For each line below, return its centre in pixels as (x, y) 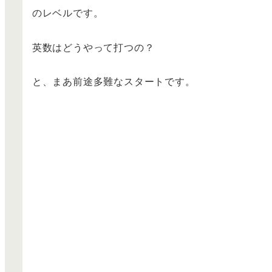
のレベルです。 (68, 12)
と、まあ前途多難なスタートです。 (114, 81)
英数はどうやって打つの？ (93, 47)
